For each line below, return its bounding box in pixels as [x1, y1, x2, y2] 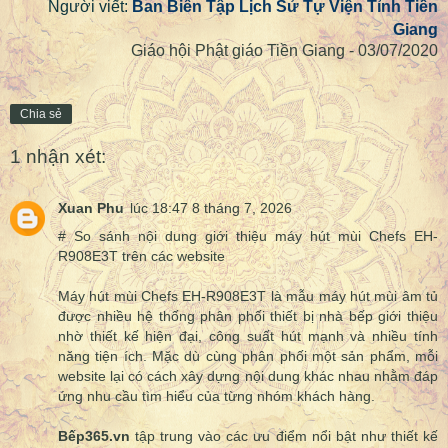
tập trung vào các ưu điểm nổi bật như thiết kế [130, 428, 438, 445]
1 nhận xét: [10, 145, 106, 167]
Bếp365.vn [58, 428, 130, 445]
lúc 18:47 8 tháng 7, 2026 [130, 200, 292, 217]
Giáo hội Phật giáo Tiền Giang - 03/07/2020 [131, 42, 438, 60]
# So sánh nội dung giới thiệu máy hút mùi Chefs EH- [58, 228, 438, 245]
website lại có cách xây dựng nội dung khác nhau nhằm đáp [58, 368, 438, 385]
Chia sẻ [20, 107, 62, 122]
